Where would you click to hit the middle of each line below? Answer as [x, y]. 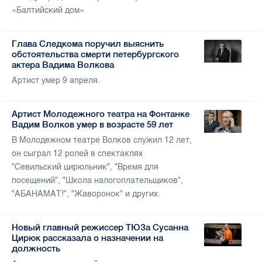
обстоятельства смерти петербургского [95, 54]
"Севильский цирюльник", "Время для [85, 167]
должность [36, 249]
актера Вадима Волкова [63, 65]
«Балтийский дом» [48, 11]
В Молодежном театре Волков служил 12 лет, [102, 140]
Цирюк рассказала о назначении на [87, 238]
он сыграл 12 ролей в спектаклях [77, 154]
